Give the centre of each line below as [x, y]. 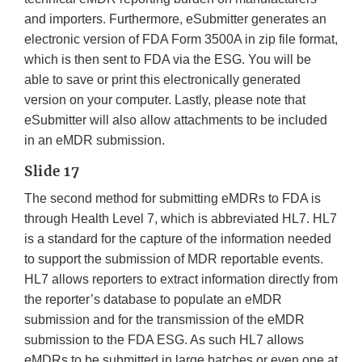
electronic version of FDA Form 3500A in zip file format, [181, 40]
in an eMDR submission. [95, 141]
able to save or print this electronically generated [162, 80]
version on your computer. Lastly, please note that [165, 100]
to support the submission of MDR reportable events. [174, 259]
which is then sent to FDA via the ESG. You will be [168, 60]
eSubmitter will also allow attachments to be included [176, 120]
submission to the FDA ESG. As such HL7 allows [164, 340]
